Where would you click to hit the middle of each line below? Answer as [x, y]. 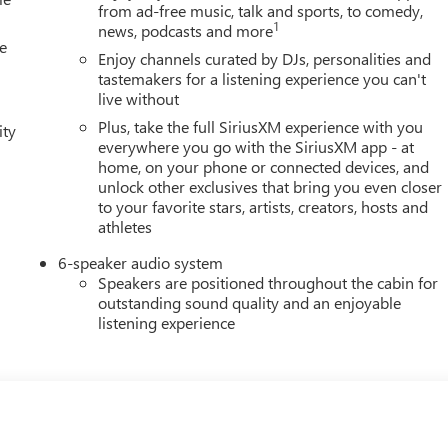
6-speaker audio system [141, 263]
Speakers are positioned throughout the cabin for [268, 283]
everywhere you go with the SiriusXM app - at [256, 147]
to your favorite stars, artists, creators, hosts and [263, 207]
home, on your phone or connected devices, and [264, 167]
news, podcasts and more [186, 31]
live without [139, 99]
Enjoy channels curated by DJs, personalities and [265, 59]
